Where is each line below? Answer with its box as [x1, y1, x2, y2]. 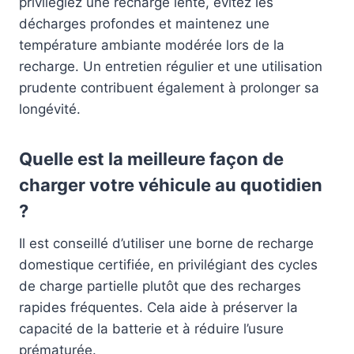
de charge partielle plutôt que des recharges [19, 278, 301, 295]
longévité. [19, 101, 81, 118]
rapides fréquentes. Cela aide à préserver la [19, 299, 298, 316]
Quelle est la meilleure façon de [19, 149, 284, 170]
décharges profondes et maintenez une [19, 16, 269, 32]
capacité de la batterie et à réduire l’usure [19, 321, 284, 337]
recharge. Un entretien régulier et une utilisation [19, 58, 322, 75]
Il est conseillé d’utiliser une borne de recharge [19, 235, 314, 252]
